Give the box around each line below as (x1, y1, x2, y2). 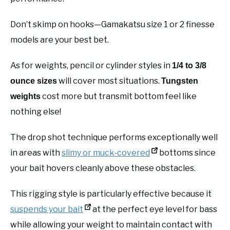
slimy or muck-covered (62, 147, 150, 158)
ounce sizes (10, 76, 57, 85)
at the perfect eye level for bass (91, 204, 217, 214)
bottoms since (158, 147, 216, 158)
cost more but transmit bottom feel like (41, 91, 197, 101)
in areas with (10, 147, 62, 158)
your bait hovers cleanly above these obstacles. (10, 163, 196, 173)
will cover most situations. (57, 75, 161, 86)
